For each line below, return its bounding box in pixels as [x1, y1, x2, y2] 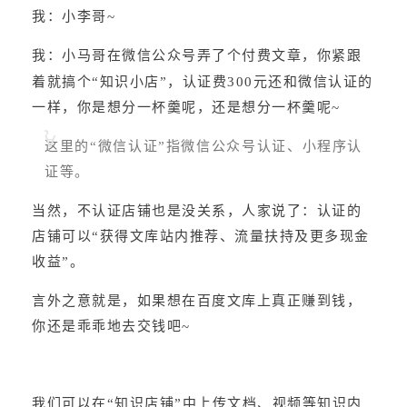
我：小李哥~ [32, 9, 115, 25]
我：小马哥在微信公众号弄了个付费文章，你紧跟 [32, 48, 362, 64]
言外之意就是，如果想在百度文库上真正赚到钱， [32, 293, 362, 308]
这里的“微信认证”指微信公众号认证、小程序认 [45, 138, 362, 154]
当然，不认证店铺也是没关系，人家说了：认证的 [32, 203, 362, 218]
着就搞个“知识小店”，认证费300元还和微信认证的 [32, 74, 373, 89]
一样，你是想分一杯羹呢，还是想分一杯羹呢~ [32, 99, 341, 114]
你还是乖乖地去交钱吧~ [32, 319, 191, 334]
